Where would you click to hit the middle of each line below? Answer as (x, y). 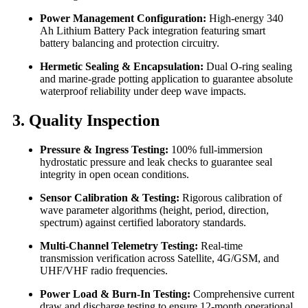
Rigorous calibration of (231, 197)
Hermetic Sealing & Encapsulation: (122, 67)
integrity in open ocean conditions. (114, 174)
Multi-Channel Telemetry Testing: (119, 245)
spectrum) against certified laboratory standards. (143, 222)
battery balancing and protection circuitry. (130, 43)
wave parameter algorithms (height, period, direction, (154, 210)
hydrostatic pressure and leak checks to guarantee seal (156, 162)
